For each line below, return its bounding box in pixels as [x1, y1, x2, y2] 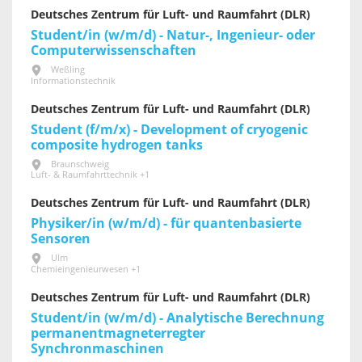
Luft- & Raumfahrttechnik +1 [31, 170, 149, 181]
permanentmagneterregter [31, 326, 205, 342]
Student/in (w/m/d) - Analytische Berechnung [31, 310, 324, 326]
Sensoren [31, 231, 90, 247]
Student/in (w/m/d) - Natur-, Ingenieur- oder [31, 27, 315, 43]
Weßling [51, 64, 85, 75]
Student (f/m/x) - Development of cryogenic [31, 121, 308, 137]
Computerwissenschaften [31, 42, 196, 58]
